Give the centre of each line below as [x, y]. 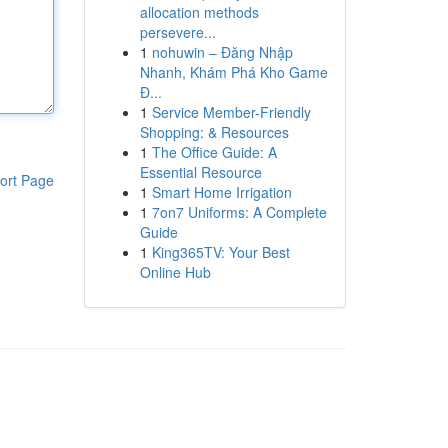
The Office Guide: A [214, 152]
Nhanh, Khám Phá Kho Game [233, 72]
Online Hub [175, 272]
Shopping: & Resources [214, 132]
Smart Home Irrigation [221, 192]
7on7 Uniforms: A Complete [239, 212]
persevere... [177, 32]
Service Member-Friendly [231, 112]
